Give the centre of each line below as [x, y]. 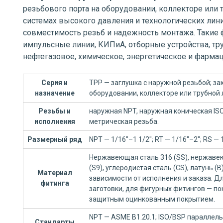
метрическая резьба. [124, 121]
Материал [55, 173]
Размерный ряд [55, 139]
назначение [55, 93]
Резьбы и [55, 111]
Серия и [55, 83]
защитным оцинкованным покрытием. [152, 199]
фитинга [55, 183]
